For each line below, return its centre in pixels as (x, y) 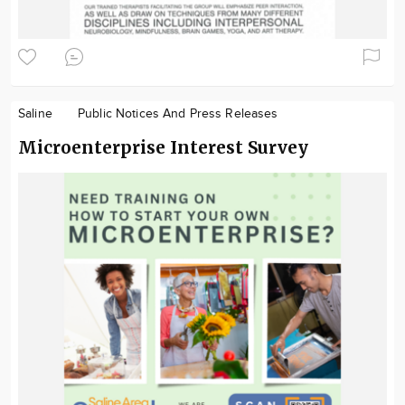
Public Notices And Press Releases (178, 113)
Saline (35, 113)
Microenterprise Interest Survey (163, 147)
